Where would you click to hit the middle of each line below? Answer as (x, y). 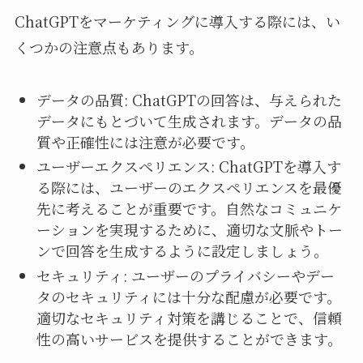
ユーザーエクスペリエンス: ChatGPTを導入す (188, 167)
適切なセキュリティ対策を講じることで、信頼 (189, 317)
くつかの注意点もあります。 (109, 47)
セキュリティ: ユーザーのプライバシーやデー (185, 275)
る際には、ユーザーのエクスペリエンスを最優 (189, 188)
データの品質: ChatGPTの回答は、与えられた (189, 99)
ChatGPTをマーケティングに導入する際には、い (177, 21)
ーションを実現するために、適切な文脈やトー (189, 230)
